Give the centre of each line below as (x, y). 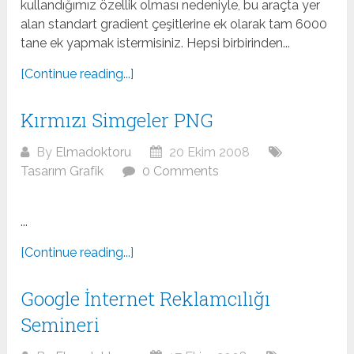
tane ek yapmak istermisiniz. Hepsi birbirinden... (156, 43)
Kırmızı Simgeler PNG (117, 121)
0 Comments (181, 171)
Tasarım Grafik (62, 171)
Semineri (60, 325)
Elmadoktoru (94, 153)
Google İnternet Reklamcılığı (146, 299)
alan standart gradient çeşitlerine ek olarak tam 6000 (174, 24)
